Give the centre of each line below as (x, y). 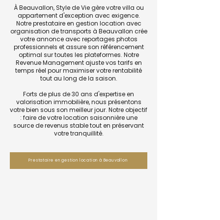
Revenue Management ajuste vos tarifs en (79, 63)
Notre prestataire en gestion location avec (79, 23)
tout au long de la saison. (79, 78)
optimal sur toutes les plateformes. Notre (79, 55)
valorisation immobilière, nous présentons (79, 102)
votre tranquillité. (79, 133)
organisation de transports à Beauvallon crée (79, 31)
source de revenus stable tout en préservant (79, 125)
